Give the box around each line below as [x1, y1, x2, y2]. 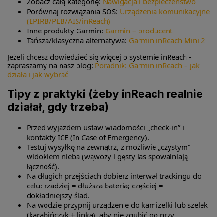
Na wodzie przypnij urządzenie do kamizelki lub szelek [27, 200, 208, 210]
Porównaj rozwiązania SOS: [27, 6, 120, 16]
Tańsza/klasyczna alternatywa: [27, 35, 129, 45]
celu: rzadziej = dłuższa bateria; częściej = [27, 180, 163, 190]
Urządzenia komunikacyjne [120, 6, 210, 16]
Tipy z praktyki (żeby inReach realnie [7, 87, 203, 101]
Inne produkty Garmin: [27, 25, 105, 35]
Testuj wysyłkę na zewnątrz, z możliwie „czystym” [27, 141, 190, 152]
